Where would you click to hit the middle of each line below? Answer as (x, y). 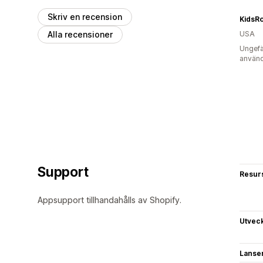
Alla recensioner (80, 34)
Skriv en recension (85, 16)
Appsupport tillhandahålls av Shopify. (109, 200)
